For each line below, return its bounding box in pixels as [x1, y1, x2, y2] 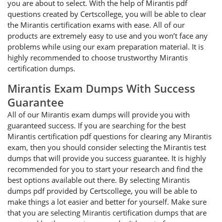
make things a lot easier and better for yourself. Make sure [7, 197, 207, 207]
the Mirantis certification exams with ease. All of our [7, 20, 185, 30]
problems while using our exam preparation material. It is [7, 42, 204, 52]
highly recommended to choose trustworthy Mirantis [7, 53, 188, 62]
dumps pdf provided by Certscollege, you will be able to [7, 186, 197, 196]
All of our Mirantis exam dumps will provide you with [7, 110, 190, 119]
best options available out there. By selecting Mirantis [7, 175, 190, 185]
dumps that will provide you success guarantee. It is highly [7, 153, 206, 163]
